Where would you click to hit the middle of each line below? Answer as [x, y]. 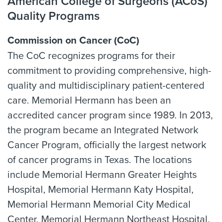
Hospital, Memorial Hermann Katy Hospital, [101, 190]
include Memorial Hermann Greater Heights [102, 175]
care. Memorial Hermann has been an [89, 101]
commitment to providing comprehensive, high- [109, 71]
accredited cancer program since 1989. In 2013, [110, 115]
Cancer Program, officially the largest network [107, 145]
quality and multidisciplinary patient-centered [106, 86]
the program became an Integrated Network [103, 130]
